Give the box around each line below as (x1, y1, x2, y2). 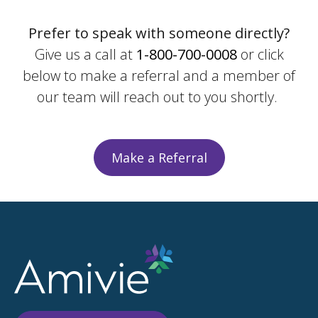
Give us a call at (34, 45, 136, 64)
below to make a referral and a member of (23, 66, 295, 85)
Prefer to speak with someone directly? (28, 23, 290, 43)
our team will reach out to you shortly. (37, 87, 281, 106)
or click (236, 45, 284, 64)
